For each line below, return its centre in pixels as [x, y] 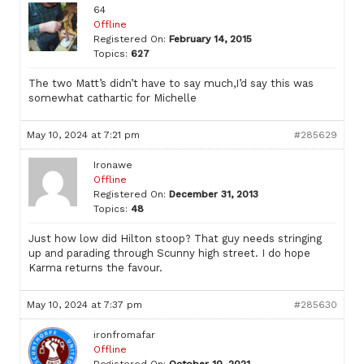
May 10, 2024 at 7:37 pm [84, 305]
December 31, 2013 [214, 194]
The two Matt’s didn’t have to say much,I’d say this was [171, 83]
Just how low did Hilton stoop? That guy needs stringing [175, 238]
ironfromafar [124, 335]
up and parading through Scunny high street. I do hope [169, 253]
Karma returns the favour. [95, 268]
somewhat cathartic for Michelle [113, 98]
